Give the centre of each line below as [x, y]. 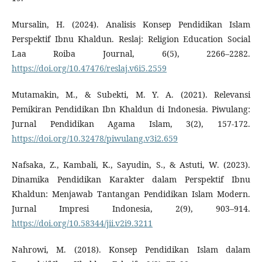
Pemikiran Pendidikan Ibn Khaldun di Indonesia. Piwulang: [131, 109]
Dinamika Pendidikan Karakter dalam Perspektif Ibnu [131, 180]
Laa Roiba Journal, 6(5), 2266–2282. [131, 54]
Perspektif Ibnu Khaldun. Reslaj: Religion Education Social [131, 39]
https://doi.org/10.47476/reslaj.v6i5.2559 [89, 68]
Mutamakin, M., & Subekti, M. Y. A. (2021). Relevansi [131, 95]
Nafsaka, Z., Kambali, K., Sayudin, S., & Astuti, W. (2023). [131, 165]
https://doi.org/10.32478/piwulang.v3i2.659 [94, 139]
